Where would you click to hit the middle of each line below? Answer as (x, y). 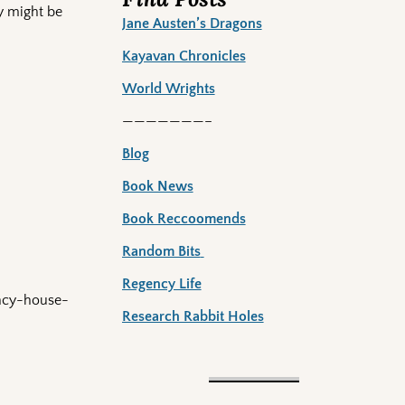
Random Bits (161, 252)
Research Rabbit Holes (193, 317)
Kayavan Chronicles (184, 57)
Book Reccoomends (184, 219)
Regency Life (161, 284)
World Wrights (168, 89)
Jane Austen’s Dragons (192, 24)
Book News (157, 187)
